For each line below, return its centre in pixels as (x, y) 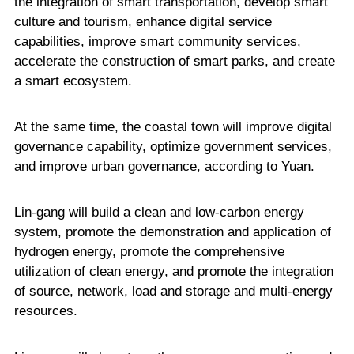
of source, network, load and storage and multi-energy (173, 292)
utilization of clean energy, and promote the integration (173, 272)
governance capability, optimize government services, (173, 147)
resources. (45, 311)
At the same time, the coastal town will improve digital (173, 127)
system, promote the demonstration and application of (172, 232)
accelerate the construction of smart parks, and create (174, 61)
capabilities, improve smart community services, (157, 41)
